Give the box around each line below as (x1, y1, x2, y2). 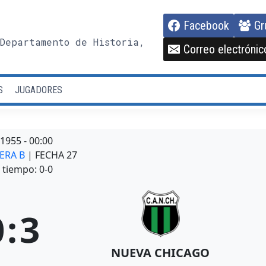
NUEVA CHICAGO (111, 245, 210, 261)
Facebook (183, 18, 229, 33)
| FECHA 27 (27, 148, 78, 162)
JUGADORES (14, 84, 62, 96)
